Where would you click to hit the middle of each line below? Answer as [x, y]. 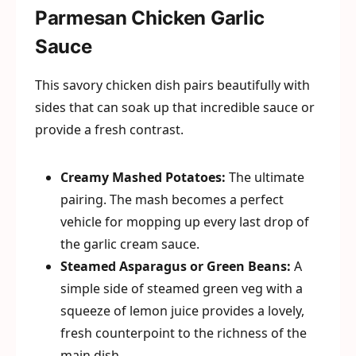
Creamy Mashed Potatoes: [143, 177]
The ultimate [265, 177]
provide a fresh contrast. [109, 130]
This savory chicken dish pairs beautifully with [172, 85]
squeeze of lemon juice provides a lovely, [182, 311]
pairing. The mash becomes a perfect [172, 199]
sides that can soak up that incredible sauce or [175, 107]
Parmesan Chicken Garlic [150, 18]
